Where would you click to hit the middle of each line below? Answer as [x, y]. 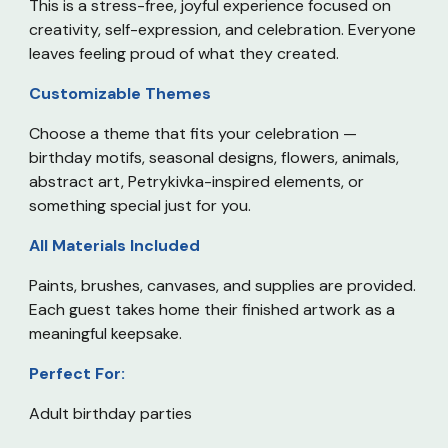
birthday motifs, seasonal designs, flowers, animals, [214, 157]
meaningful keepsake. [106, 333]
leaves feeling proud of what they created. [184, 53]
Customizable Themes [120, 93]
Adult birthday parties [111, 413]
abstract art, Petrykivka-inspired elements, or [197, 181]
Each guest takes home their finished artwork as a [212, 309]
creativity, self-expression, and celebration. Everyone [223, 29]
